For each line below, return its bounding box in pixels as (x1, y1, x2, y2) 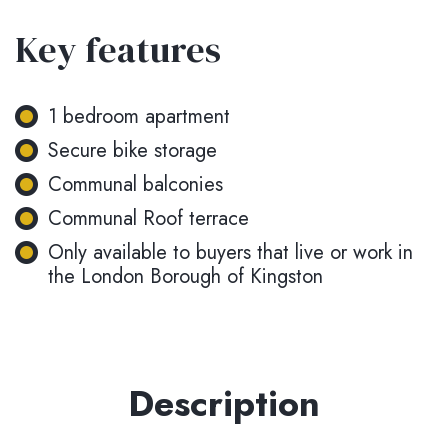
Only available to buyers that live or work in (48, 238, 413, 267)
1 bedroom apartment (48, 102, 230, 131)
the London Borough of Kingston (48, 262, 323, 291)
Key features (15, 25, 221, 74)
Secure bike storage (48, 136, 217, 165)
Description (128, 377, 320, 430)
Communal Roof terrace (48, 204, 249, 233)
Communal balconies (48, 170, 223, 199)
